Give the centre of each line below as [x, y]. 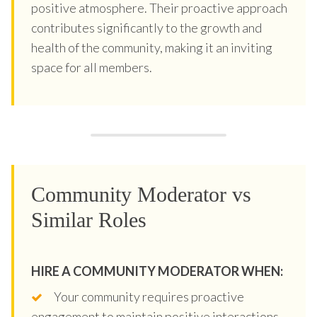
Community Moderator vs [141, 194]
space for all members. [92, 67]
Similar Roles [89, 219]
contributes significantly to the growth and [146, 27]
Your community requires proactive [149, 296]
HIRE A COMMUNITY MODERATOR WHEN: [157, 271]
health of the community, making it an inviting [152, 47]
